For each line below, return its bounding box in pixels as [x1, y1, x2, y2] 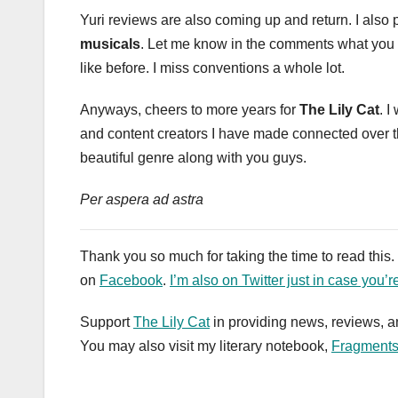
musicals [80, 36, 140, 52]
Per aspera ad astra [80, 192, 203, 208]
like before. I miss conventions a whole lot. [80, 60, 345, 76]
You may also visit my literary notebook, [80, 338, 331, 354]
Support [80, 314, 133, 330]
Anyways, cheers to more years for [80, 102, 299, 118]
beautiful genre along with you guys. [80, 150, 306, 166]
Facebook [99, 273, 163, 289]
